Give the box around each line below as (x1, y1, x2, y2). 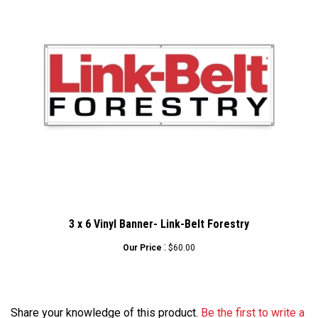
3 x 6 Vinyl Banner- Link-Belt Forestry (69, 204, 249, 218)
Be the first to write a (201, 293, 305, 307)
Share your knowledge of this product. (11, 293, 201, 307)
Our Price (123, 229, 164, 240)
